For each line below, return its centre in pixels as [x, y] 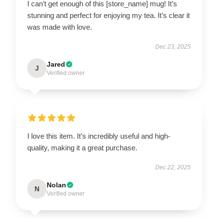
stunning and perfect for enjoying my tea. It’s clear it [109, 15]
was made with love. [60, 27]
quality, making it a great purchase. [82, 147]
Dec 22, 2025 [173, 167]
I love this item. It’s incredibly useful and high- [99, 136]
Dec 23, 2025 [173, 46]
